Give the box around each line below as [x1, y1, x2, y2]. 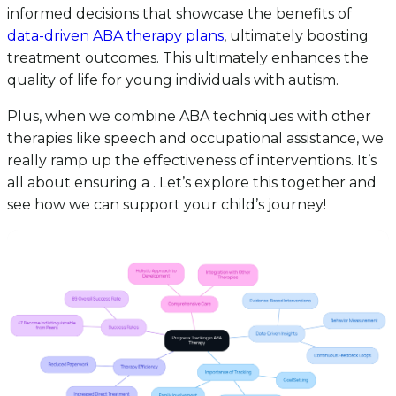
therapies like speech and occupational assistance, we [7, 129, 384, 147]
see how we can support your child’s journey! [7, 195, 326, 213]
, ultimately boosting [224, 27, 369, 44]
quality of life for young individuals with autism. [7, 71, 339, 88]
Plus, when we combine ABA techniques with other [7, 107, 371, 125]
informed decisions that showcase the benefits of [7, 4, 352, 22]
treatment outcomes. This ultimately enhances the [7, 49, 369, 66]
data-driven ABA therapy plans [7, 27, 224, 44]
